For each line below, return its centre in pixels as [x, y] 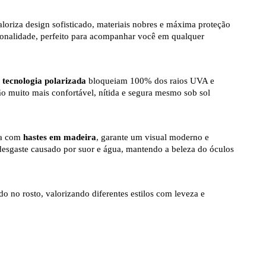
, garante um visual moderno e [153, 137]
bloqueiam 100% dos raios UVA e [150, 81]
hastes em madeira [60, 137]
